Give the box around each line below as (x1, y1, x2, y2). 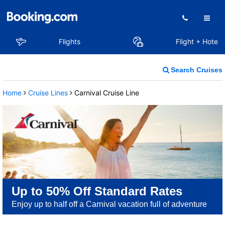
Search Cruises (171, 66, 222, 74)
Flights (59, 37, 80, 46)
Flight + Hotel (176, 37, 219, 46)
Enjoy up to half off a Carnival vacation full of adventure (12, 199, 207, 208)
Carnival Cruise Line (74, 88, 139, 97)
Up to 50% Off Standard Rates (12, 184, 182, 198)
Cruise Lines (28, 88, 68, 97)
